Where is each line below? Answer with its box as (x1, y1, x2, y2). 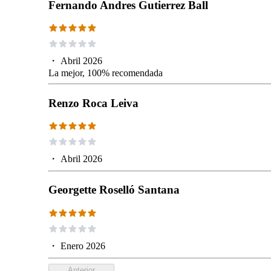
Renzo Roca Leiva (48, 96, 139, 109)
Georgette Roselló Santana (48, 183, 180, 197)
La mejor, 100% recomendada (48, 67, 163, 78)
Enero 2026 (60, 240, 105, 251)
